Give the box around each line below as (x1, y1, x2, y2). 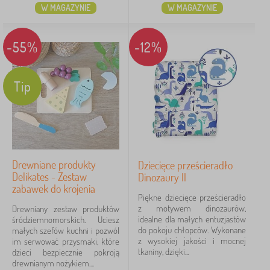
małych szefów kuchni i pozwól (12, 225, 119, 236)
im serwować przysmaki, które (12, 236, 119, 247)
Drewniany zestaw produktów (12, 203, 119, 215)
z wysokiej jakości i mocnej (138, 235, 246, 246)
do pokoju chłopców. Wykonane (138, 224, 246, 236)
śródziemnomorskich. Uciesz (12, 214, 119, 225)
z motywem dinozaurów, (138, 202, 246, 214)
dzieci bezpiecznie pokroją (12, 246, 119, 258)
